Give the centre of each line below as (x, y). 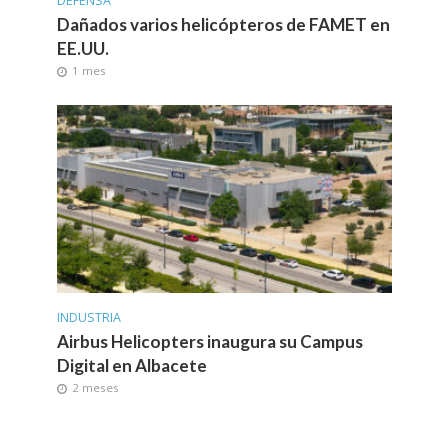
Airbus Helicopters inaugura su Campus (209, 341)
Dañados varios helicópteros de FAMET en (223, 25)
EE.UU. (82, 49)
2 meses (95, 387)
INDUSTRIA (88, 317)
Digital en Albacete (131, 365)
